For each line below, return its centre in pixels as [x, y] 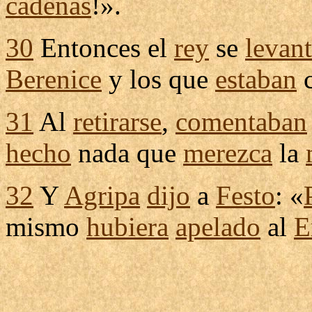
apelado [218, 227]
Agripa [102, 195]
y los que [158, 79]
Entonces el [104, 48]
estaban [256, 79]
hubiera [127, 227]
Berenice [54, 79]
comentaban [241, 122]
